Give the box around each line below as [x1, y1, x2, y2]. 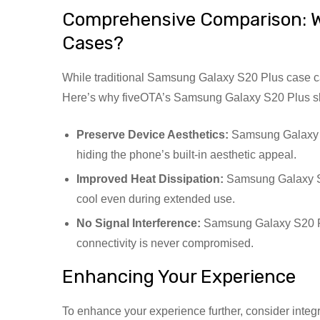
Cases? [62, 31, 124, 54]
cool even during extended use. [76, 192, 235, 205]
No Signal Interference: [76, 216, 201, 229]
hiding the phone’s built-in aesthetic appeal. [76, 148, 296, 161]
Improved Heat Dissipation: [76, 172, 224, 185]
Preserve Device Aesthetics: [76, 128, 229, 141]
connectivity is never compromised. [76, 236, 254, 249]
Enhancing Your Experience [62, 265, 296, 288]
